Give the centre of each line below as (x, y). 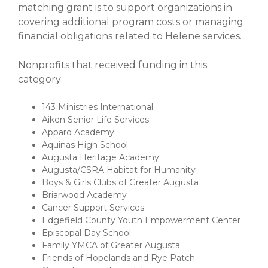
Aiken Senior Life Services (95, 120)
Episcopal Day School (86, 233)
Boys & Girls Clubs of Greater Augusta (120, 183)
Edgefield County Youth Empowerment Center (141, 220)
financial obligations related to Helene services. (130, 36)
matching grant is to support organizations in (125, 7)
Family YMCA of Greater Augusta (111, 246)
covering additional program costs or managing (131, 22)
